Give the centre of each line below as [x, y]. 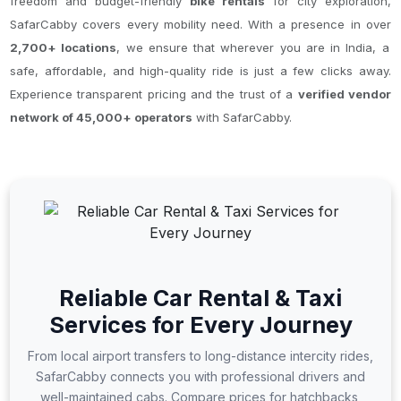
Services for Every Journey [200, 325]
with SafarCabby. [243, 117]
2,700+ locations [64, 47]
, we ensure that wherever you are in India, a [253, 47]
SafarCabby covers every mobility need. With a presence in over [200, 24]
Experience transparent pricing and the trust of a [154, 94]
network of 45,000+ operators [102, 117]
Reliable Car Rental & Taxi [200, 298]
